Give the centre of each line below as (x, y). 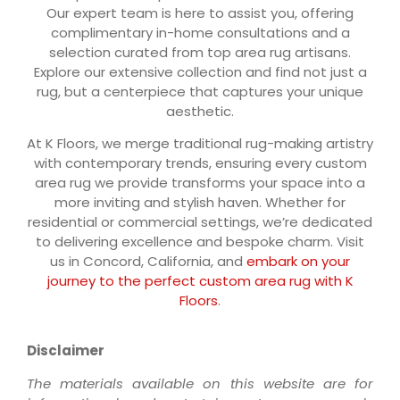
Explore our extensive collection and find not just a (200, 71)
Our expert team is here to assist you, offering (200, 12)
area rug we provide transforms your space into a (200, 182)
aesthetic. (200, 111)
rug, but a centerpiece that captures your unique (200, 91)
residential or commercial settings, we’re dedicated (200, 221)
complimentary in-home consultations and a (200, 32)
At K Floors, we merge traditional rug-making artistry (200, 143)
